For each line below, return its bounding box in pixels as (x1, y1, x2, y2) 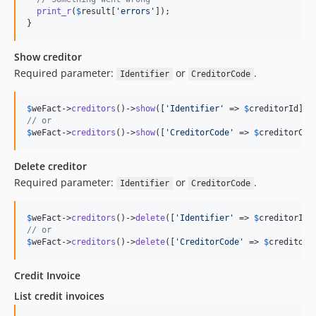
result (81, 6, 111, 16)
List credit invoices (14, 289, 104, 303)
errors (121, 6, 150, 16)
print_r (37, 6, 71, 16)
